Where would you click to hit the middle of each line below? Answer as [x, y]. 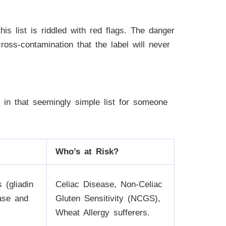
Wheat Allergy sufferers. [103, 212]
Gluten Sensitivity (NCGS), [108, 198]
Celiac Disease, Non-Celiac [109, 184]
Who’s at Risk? [87, 151]
